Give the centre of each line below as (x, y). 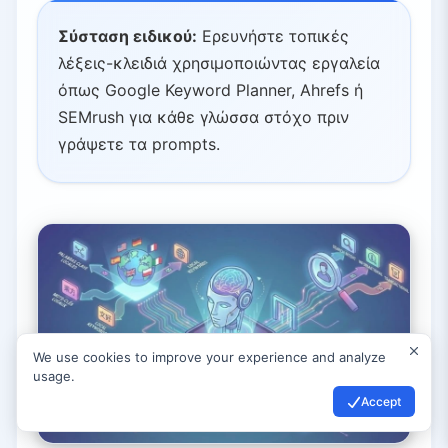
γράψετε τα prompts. (139, 144)
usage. (54, 376)
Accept (381, 401)
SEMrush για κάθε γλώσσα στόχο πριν (203, 117)
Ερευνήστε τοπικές (273, 36)
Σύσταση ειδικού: (127, 36)
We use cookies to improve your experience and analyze (209, 357)
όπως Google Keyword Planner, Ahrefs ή (210, 90)
